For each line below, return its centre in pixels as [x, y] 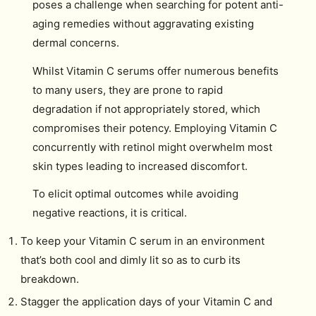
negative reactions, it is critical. [110, 213]
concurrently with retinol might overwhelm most [152, 147]
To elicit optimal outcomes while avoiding [135, 194]
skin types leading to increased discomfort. [140, 166]
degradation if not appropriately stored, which [146, 109]
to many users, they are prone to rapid [128, 90]
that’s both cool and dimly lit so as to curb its [130, 260]
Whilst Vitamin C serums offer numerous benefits [156, 71]
